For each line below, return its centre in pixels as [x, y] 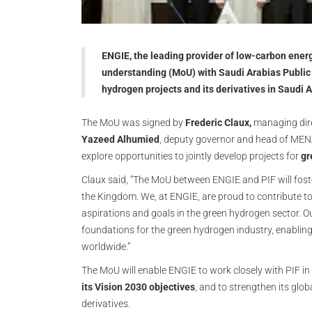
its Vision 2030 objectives [138, 287]
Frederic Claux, [218, 123]
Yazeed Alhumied [120, 139]
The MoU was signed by [133, 123]
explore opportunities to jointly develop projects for [191, 156]
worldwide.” [107, 247]
